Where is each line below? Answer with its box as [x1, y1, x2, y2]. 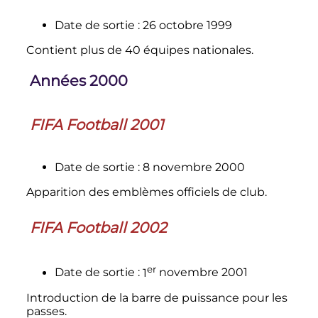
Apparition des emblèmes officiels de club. [26, 185, 267, 199]
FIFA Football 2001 [29, 116, 164, 134]
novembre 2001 [155, 265, 248, 280]
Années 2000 [29, 71, 128, 89]
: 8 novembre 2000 [137, 160, 245, 174]
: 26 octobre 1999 [137, 18, 232, 32]
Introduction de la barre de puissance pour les [26, 290, 287, 305]
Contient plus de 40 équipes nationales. [26, 43, 253, 57]
